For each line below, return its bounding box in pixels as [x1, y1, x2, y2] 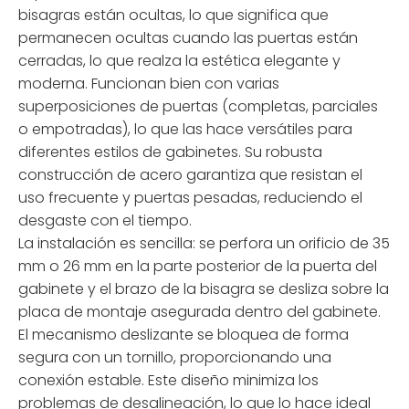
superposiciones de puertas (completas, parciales [18, 95, 378, 117]
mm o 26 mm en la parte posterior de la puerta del [18, 255, 377, 277]
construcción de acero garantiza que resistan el [18, 163, 362, 185]
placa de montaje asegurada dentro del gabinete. [18, 300, 381, 322]
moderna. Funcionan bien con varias [18, 72, 279, 94]
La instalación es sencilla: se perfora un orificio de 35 [18, 232, 390, 254]
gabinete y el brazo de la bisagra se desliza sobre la [18, 278, 389, 299]
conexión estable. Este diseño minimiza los [18, 369, 319, 391]
